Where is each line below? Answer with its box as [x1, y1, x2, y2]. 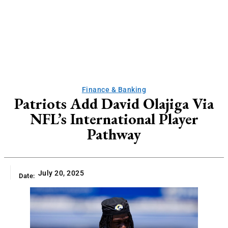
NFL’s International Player [30, 109, 198, 129]
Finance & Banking [81, 85, 147, 94]
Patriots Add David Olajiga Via [14, 94, 214, 113]
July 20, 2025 [38, 169, 84, 178]
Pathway [87, 124, 141, 144]
